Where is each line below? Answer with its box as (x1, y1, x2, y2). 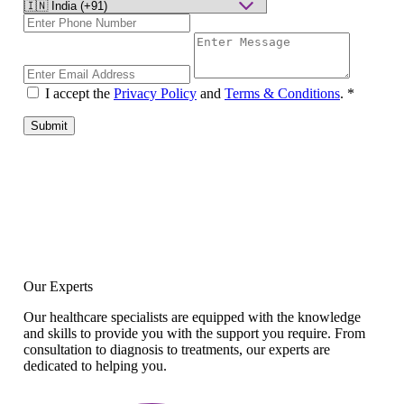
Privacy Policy (114, 85, 197, 101)
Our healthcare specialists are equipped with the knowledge (23, 309, 361, 326)
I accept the (45, 85, 114, 101)
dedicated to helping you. (23, 358, 167, 374)
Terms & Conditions (225, 85, 340, 101)
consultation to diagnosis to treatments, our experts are (23, 342, 330, 358)
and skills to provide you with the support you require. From (23, 326, 365, 342)
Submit (31, 119, 68, 133)
